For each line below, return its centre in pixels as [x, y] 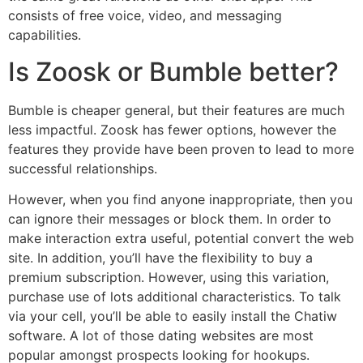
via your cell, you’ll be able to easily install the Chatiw [173, 316]
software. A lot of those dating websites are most [161, 336]
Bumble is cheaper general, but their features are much [176, 110]
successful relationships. [83, 168]
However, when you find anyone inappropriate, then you [180, 200]
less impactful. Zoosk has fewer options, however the [172, 129]
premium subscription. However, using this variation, [169, 278]
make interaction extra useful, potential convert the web [181, 239]
